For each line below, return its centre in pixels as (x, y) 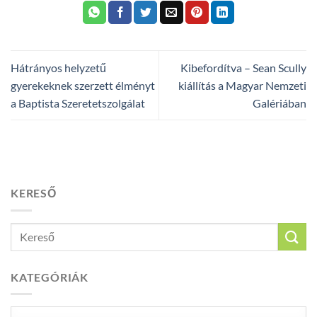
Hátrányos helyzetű (58, 67)
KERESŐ (34, 193)
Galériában (279, 103)
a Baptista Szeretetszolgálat (78, 103)
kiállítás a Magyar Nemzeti (242, 85)
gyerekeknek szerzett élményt (83, 85)
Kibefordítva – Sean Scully (243, 67)
